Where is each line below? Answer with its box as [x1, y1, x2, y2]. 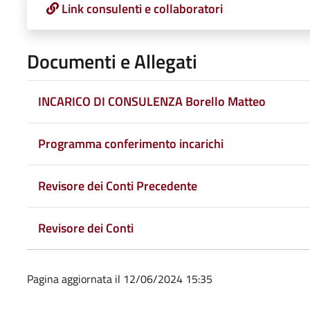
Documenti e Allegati [26, 46, 197, 76]
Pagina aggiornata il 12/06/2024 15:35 [26, 270, 212, 287]
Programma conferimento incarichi [37, 134, 224, 153]
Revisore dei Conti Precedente [37, 176, 197, 195]
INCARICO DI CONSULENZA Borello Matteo [37, 91, 266, 111]
